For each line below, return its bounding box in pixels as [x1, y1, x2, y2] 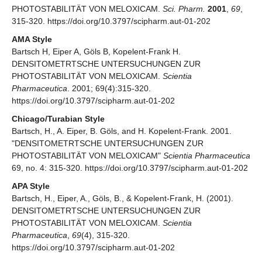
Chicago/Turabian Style [12, 113, 105, 123]
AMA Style [12, 34, 52, 44]
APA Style [12, 181, 50, 191]
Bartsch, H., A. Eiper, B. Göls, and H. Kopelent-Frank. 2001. [12, 126, 232, 136]
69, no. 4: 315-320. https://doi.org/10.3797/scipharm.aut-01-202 [12, 163, 248, 173]
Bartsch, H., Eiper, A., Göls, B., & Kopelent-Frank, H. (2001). [12, 193, 233, 203]
